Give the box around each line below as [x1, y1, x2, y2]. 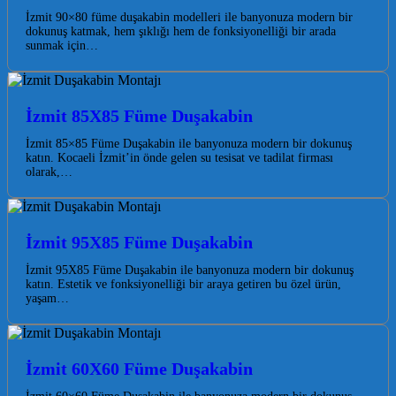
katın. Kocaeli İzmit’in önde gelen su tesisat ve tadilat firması [26, 151, 333, 165]
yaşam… [26, 292, 69, 306]
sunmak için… [26, 39, 98, 53]
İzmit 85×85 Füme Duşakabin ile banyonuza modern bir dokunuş [26, 137, 352, 151]
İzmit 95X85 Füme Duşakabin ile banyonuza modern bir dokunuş [26, 263, 354, 278]
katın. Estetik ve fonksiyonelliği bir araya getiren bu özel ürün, [26, 278, 341, 292]
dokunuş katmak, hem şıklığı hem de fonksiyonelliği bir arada [26, 25, 336, 39]
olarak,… [26, 165, 72, 179]
